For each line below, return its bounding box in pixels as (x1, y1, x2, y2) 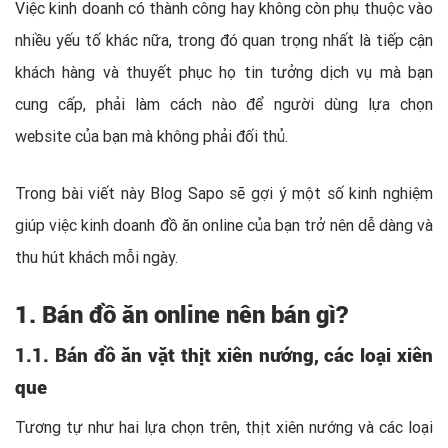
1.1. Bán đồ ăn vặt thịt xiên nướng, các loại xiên (15, 342, 433, 367)
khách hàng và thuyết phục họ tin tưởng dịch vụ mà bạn (15, 62, 433, 82)
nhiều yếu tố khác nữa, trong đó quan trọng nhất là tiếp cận (15, 30, 433, 50)
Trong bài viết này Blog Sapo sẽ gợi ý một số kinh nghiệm (15, 183, 433, 203)
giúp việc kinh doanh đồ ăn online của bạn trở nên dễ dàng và (15, 215, 433, 235)
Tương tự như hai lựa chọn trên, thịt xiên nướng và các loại (15, 417, 433, 437)
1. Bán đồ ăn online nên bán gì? (15, 298, 348, 330)
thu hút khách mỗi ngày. (15, 247, 178, 267)
